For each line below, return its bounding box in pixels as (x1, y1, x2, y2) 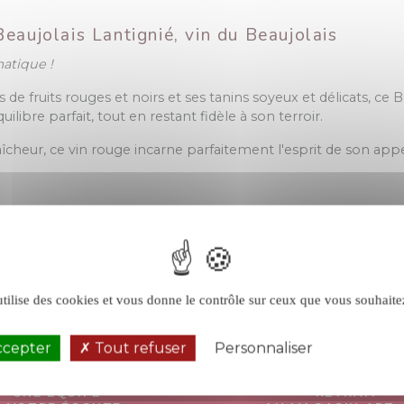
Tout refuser (90, 339, 187, 357)
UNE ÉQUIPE (12, 386, 101, 399)
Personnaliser (214, 339, 313, 357)
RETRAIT (315, 386, 380, 399)
